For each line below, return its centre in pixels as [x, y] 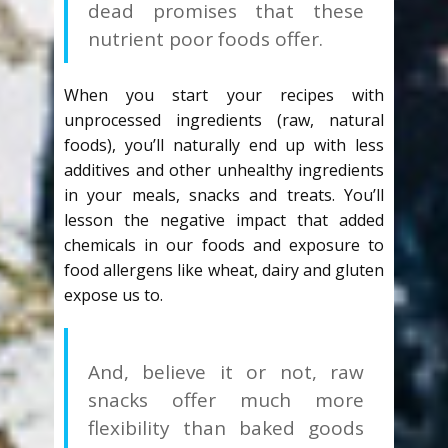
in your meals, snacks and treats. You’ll [224, 195]
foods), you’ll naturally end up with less [224, 145]
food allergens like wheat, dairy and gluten [224, 270]
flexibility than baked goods [226, 428]
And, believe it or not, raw [226, 372]
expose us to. [113, 295]
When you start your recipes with [224, 95]
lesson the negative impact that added [224, 220]
